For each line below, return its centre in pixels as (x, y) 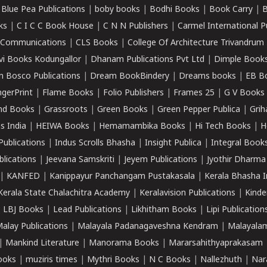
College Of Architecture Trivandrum (196, 43)
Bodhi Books (175, 10)
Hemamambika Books (142, 127)
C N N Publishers (136, 27)
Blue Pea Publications (43, 10)
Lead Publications (87, 210)
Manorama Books (124, 243)
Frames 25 (194, 93)
